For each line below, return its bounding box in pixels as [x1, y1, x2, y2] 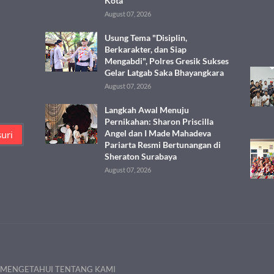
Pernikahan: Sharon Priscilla [105, 116, 213, 127]
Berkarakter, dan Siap [105, 44, 187, 54]
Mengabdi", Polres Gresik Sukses [105, 56, 229, 66]
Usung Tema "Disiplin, [105, 32, 187, 43]
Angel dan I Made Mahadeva [105, 128, 211, 138]
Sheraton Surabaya [105, 151, 177, 161]
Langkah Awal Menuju [105, 105, 189, 115]
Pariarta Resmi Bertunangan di [105, 139, 221, 150]
